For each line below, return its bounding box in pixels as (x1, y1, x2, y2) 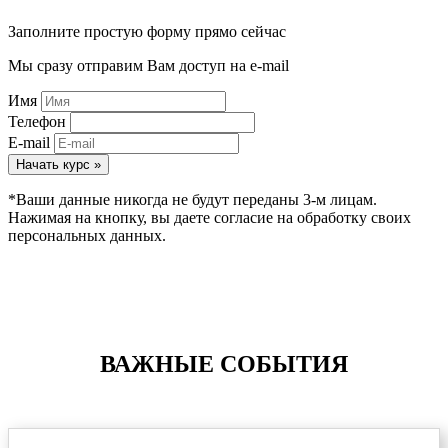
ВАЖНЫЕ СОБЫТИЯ (100, 351, 348, 378)
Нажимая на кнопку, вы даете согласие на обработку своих (8, 209, 411, 227)
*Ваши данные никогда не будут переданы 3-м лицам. (8, 191, 377, 209)
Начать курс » (16, 157, 101, 173)
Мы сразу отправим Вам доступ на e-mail (8, 57, 289, 75)
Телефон (8, 113, 66, 131)
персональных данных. (8, 227, 166, 245)
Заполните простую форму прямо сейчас (8, 23, 286, 41)
